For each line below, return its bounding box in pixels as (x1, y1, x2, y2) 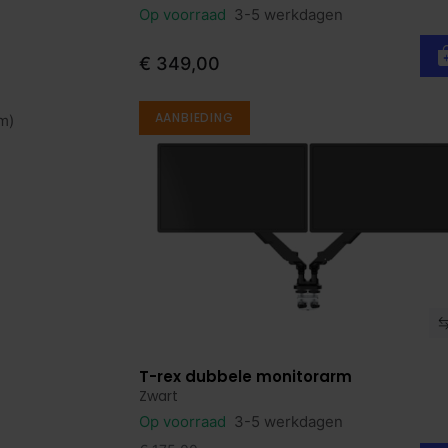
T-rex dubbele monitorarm (138, 365, 352, 387)
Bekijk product (154, 367, 264, 389)
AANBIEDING (154, 108, 234, 126)
